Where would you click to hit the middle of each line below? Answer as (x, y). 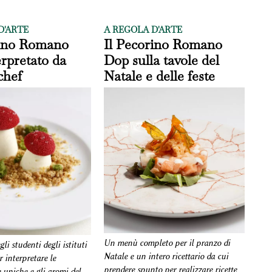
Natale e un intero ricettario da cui (166, 257)
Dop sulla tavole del (162, 60)
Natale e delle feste (160, 76)
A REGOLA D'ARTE (143, 30)
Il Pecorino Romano (163, 45)
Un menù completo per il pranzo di (167, 243)
